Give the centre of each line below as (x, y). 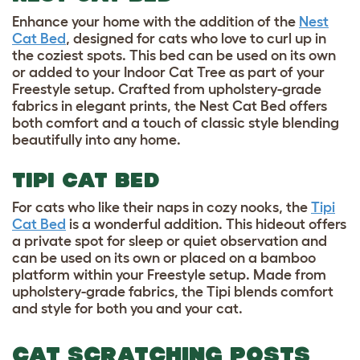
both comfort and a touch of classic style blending (176, 123)
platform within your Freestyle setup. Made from (169, 274)
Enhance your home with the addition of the (154, 21)
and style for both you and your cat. (127, 308)
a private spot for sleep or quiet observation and (170, 241)
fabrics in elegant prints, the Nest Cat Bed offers (170, 106)
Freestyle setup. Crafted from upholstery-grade (167, 89)
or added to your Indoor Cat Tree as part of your (168, 72)
